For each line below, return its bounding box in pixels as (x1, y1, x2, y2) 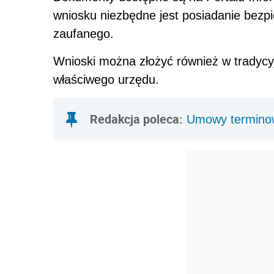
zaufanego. (53, 26, 114, 40)
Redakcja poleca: (90, 110, 183, 127)
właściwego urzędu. (53, 72, 159, 86)
